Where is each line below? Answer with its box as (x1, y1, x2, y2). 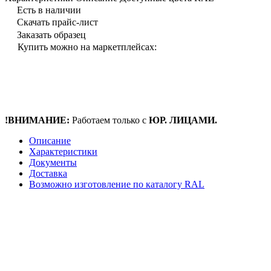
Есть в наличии (17, 4, 81, 15)
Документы (29, 157, 77, 168)
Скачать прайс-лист (17, 16, 98, 27)
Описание (29, 135, 71, 146)
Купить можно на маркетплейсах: (18, 41, 157, 52)
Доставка (29, 168, 67, 178)
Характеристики (29, 146, 97, 157)
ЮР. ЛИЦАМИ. (149, 114, 217, 125)
